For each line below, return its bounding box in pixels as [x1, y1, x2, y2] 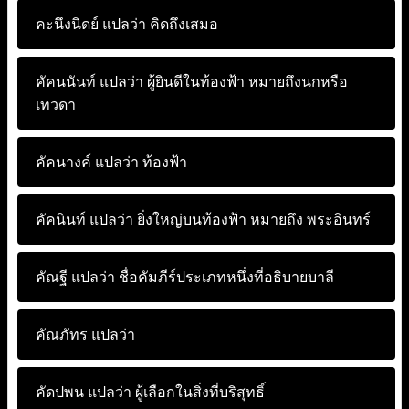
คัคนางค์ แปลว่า [36, 154, 139, 170]
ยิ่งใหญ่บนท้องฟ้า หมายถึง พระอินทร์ [133, 212, 371, 227]
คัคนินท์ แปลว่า [36, 212, 133, 227]
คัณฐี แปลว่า [36, 269, 115, 285]
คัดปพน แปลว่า [36, 384, 131, 400]
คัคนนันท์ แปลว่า [36, 74, 143, 89]
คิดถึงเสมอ [146, 16, 218, 32]
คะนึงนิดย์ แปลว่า [36, 16, 146, 32]
